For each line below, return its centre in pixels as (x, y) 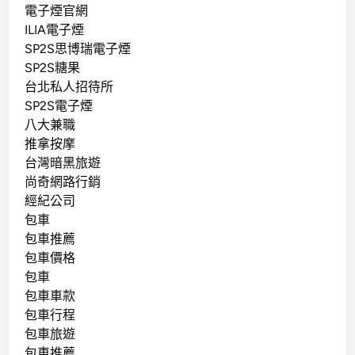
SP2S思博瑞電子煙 (78, 48)
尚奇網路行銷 (63, 181)
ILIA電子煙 (55, 29)
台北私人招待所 (69, 86)
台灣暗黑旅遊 (63, 162)
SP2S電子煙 (59, 105)
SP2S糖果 (53, 67)
